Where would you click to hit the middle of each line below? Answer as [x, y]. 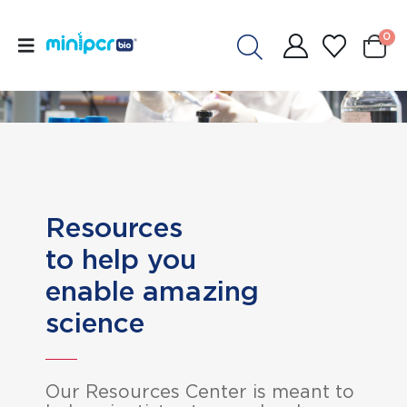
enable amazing [152, 293]
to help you [121, 261]
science [95, 324]
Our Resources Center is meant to [200, 392]
